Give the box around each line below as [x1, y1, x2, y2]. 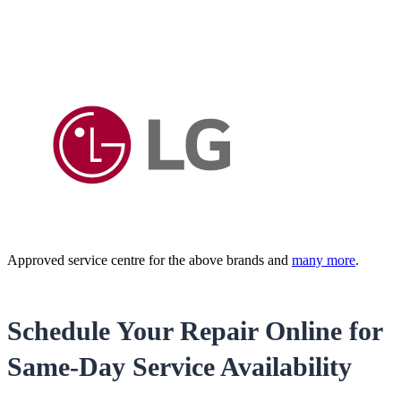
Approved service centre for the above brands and [7, 252, 292, 269]
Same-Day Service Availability [7, 352, 352, 382]
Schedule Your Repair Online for [7, 316, 382, 346]
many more [292, 252, 355, 269]
